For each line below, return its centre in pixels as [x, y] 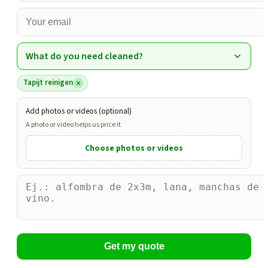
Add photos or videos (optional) [79, 111]
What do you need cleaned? [84, 56]
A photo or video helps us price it [73, 124]
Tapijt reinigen [48, 83]
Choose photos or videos [134, 148]
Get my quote [134, 246]
